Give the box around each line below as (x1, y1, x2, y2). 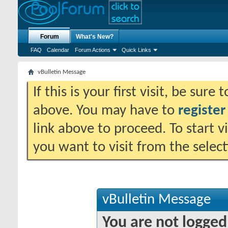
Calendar (47, 47, 69, 53)
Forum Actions (75, 47, 110, 53)
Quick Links (122, 47, 151, 53)
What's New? (76, 33, 113, 40)
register (178, 103, 225, 118)
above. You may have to (33, 103, 178, 118)
